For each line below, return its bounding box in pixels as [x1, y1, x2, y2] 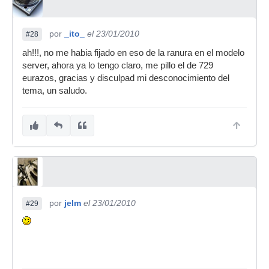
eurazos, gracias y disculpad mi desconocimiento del [22, 73, 229, 83]
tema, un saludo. [22, 86, 87, 95]
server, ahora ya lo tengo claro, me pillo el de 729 [22, 61, 213, 70]
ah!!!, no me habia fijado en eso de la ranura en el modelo [22, 48, 244, 58]
